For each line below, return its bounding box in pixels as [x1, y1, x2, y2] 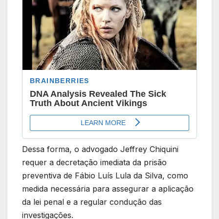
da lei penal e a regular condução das [22, 197, 162, 207]
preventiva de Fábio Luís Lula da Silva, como [22, 171, 188, 181]
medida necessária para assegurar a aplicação [22, 184, 194, 194]
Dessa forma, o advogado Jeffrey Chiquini [22, 144, 178, 154]
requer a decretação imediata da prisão [22, 157, 167, 168]
